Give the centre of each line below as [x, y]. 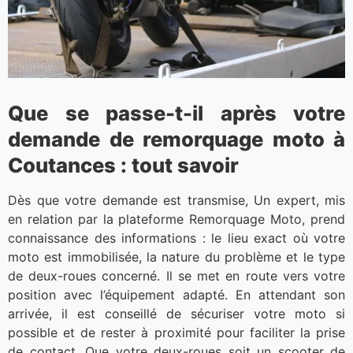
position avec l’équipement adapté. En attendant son [176, 295]
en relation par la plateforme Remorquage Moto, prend [176, 219]
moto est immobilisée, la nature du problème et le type [176, 257]
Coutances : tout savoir [123, 165]
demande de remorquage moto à [176, 139]
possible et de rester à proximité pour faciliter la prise [176, 333]
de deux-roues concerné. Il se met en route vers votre [176, 276]
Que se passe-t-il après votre [176, 113]
